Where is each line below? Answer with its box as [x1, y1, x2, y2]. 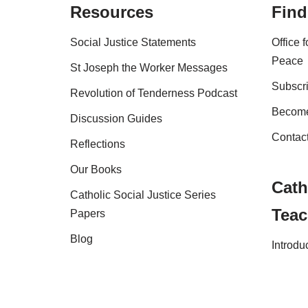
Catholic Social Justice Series [70, 188, 216, 201]
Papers [70, 207, 105, 219]
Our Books [70, 163, 122, 175]
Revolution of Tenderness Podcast [70, 87, 237, 99]
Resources [70, 2, 153, 21]
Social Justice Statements [70, 36, 196, 48]
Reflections [70, 137, 125, 150]
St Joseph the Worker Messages [70, 61, 228, 74]
